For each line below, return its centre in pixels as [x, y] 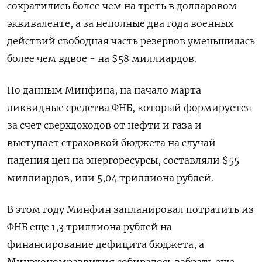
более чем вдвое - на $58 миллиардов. [102, 58]
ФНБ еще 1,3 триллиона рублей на [89, 227]
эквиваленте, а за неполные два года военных [120, 23]
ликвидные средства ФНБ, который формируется [129, 107]
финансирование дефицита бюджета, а [106, 244]
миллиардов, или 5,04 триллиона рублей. [110, 177]
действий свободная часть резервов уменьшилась [131, 41]
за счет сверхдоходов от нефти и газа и [104, 125]
